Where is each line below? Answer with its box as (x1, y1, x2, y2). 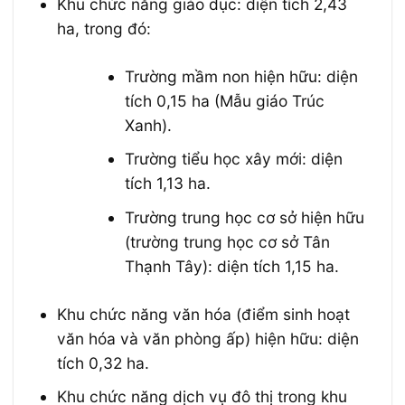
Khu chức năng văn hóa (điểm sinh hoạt (57, 304, 351, 324)
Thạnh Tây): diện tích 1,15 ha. (124, 256, 339, 276)
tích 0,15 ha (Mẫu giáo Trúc (124, 91, 325, 111)
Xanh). (124, 116, 172, 136)
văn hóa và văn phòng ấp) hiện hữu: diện (57, 328, 360, 348)
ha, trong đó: (57, 19, 152, 39)
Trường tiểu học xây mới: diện (124, 149, 343, 169)
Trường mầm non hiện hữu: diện (124, 67, 358, 87)
